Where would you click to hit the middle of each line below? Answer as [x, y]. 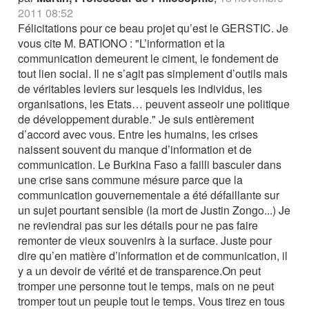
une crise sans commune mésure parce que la [131, 180]
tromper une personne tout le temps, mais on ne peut [146, 286]
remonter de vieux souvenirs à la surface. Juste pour [145, 240]
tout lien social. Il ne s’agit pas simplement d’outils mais [153, 73]
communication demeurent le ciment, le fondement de [149, 58]
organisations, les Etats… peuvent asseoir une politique [154, 104]
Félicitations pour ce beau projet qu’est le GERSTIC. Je [153, 28]
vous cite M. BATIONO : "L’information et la [122, 43]
